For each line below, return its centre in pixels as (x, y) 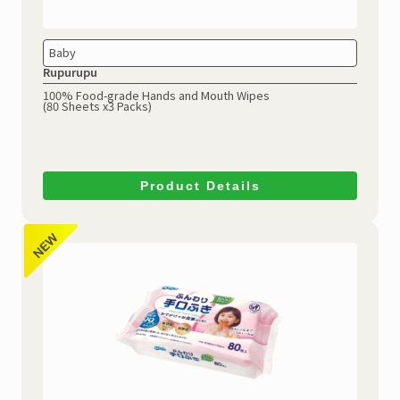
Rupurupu (70, 71)
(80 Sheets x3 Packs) (97, 105)
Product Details (200, 186)
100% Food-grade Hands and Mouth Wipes (156, 95)
